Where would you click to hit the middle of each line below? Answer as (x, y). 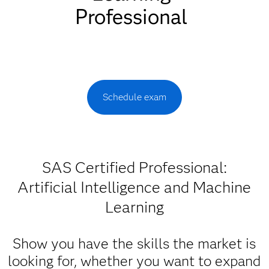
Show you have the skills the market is (134, 243)
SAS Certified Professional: (134, 168)
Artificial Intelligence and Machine (134, 187)
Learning (134, 207)
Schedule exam (134, 97)
